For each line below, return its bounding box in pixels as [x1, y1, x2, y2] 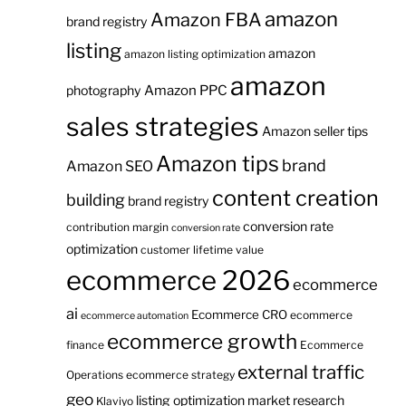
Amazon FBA [150, 9, 262, 31]
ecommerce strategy [125, 368, 235, 382]
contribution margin [65, 220, 169, 234]
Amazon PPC [143, 82, 227, 99]
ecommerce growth [106, 329, 297, 354]
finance [65, 338, 104, 352]
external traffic [237, 361, 364, 383]
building [65, 190, 125, 209]
